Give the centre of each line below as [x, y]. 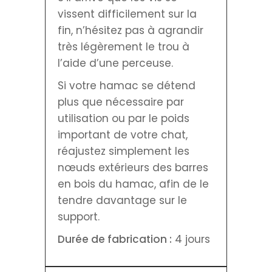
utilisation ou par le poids [124, 118]
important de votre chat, [123, 134]
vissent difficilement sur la [127, 14]
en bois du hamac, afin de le [133, 184]
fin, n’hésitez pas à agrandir [131, 30]
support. [79, 216]
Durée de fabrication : [115, 239]
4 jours [191, 239]
